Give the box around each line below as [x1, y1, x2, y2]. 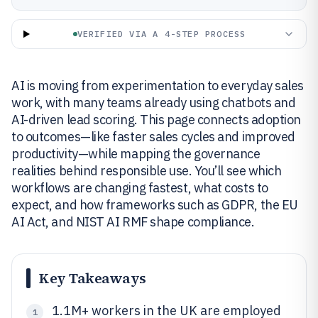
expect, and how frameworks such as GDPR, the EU [11, 197, 298, 213]
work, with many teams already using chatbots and [11, 94, 296, 111]
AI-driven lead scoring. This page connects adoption [11, 111, 302, 128]
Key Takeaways [39, 268, 146, 288]
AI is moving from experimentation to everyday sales [11, 77, 305, 94]
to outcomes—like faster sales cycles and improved [11, 128, 295, 145]
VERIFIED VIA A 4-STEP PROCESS [77, 28, 246, 39]
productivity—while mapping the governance [11, 146, 261, 162]
